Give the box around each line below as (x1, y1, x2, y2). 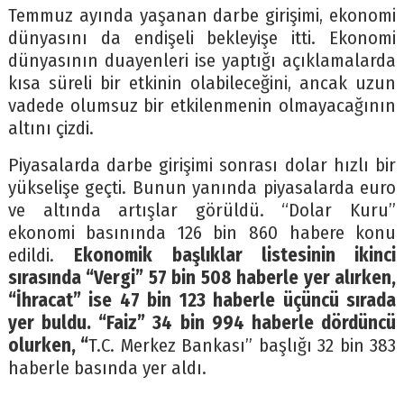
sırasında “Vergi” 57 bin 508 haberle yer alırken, (7, 266, 397, 289)
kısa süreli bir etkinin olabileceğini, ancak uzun (7, 71, 397, 95)
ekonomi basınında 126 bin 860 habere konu (7, 221, 397, 244)
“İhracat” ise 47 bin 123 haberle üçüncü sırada (7, 289, 397, 312)
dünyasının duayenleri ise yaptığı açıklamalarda (7, 49, 397, 72)
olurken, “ (7, 334, 89, 357)
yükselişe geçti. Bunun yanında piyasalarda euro (7, 176, 397, 199)
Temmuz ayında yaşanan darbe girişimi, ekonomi (7, 4, 397, 27)
